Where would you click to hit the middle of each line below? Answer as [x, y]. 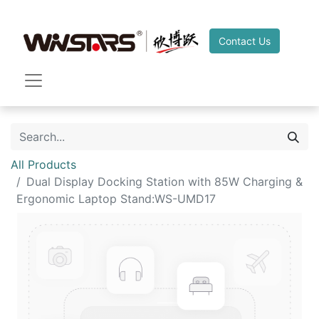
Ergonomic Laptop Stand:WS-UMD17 [116, 199]
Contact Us [245, 41]
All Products [43, 164]
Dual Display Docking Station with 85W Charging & [164, 182]
